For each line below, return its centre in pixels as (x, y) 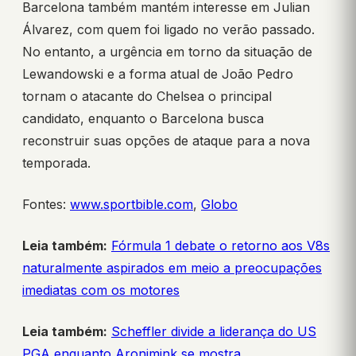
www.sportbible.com (132, 205)
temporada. (56, 163)
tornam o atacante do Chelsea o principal (147, 97)
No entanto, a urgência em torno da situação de (167, 52)
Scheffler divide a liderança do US (214, 332)
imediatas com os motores (101, 290)
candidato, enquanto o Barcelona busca (143, 119)
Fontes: (46, 205)
